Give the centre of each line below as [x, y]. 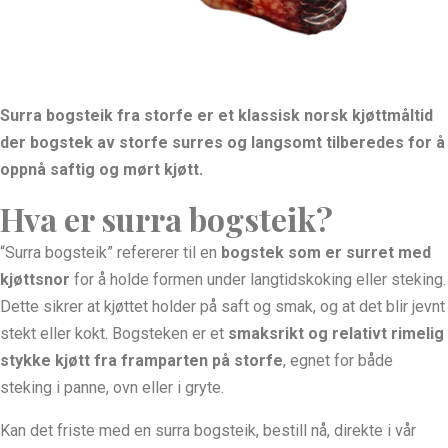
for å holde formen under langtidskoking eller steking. [258, 280]
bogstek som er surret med [326, 253]
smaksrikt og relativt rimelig [336, 334]
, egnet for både [338, 361]
